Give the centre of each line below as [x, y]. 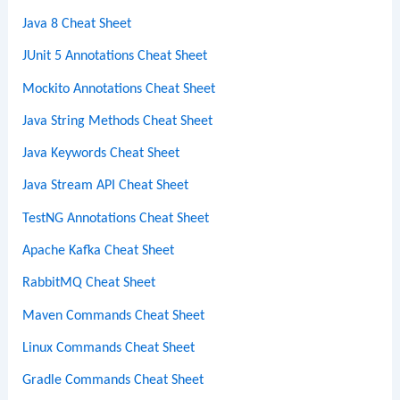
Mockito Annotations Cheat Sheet [119, 89]
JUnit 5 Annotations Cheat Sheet [115, 57]
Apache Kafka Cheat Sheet [99, 251]
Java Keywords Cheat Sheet [101, 154]
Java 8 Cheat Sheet [77, 24]
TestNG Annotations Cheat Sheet [116, 218]
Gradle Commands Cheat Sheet [113, 381]
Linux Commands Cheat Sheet [109, 348]
